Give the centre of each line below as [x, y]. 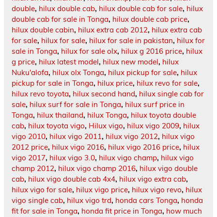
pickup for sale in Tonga [53, 83]
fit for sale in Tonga [45, 211]
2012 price [30, 147]
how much [184, 211]
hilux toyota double [163, 115]
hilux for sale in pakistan [131, 41]
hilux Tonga [107, 115]
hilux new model [131, 62]
